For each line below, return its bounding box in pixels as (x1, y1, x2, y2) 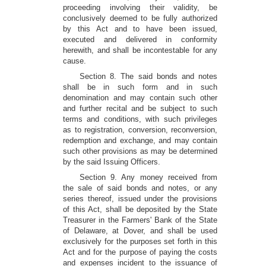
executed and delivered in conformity (63, 35, 217, 44)
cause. (63, 56, 86, 65)
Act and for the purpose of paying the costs (63, 248, 217, 256)
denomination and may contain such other (63, 93, 217, 102)
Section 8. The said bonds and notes (80, 72, 217, 81)
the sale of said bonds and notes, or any (63, 183, 217, 192)
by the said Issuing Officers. (63, 157, 160, 166)
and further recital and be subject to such (63, 104, 217, 113)
